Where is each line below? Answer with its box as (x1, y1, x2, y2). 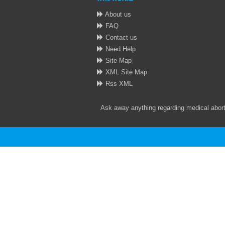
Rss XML (103, 80, 133, 87)
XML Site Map (103, 68, 147, 76)
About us (103, 11, 131, 18)
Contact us (103, 34, 137, 41)
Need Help (103, 45, 136, 53)
